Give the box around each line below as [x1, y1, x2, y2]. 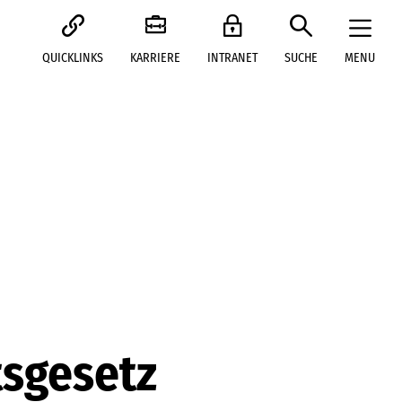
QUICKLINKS [42, 50, 103, 66]
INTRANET [207, 50, 258, 66]
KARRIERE [130, 50, 180, 66]
